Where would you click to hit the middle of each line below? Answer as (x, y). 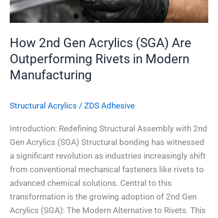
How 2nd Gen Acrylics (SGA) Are (100, 43)
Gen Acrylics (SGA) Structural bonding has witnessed (107, 142)
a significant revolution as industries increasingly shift (108, 155)
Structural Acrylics (43, 106)
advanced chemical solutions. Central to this (91, 183)
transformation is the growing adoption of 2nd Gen (103, 196)
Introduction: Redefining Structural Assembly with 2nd (109, 128)
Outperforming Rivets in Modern (100, 59)
